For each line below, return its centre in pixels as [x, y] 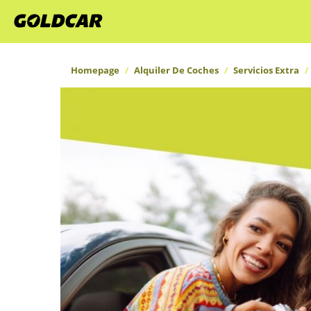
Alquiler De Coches [176, 70]
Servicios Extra [266, 70]
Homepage [95, 70]
